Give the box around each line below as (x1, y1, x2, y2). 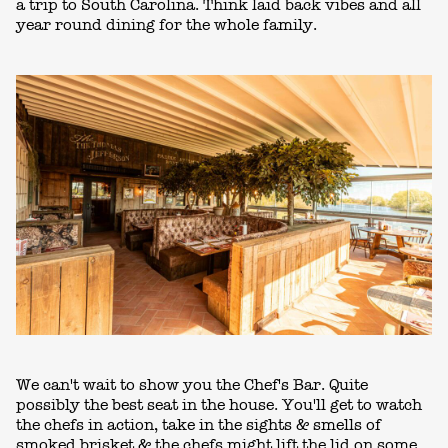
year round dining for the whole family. (16, 16, 317, 35)
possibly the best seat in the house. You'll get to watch (16, 396, 422, 415)
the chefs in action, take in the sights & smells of (16, 416, 381, 435)
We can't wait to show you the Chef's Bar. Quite (16, 376, 368, 395)
